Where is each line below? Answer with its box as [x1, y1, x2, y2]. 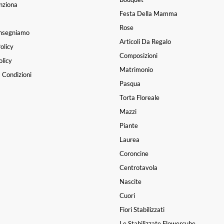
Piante [119, 121, 138, 130]
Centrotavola [119, 163, 157, 172]
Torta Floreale [119, 93, 159, 102]
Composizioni [119, 51, 157, 60]
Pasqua [119, 79, 140, 88]
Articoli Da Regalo [119, 37, 171, 46]
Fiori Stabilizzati [119, 205, 164, 214]
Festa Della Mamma [119, 9, 177, 18]
